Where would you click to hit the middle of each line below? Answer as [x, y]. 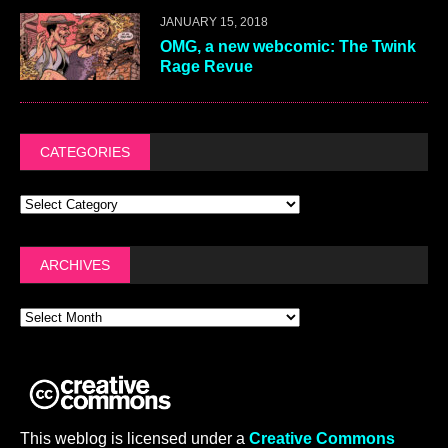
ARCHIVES [75, 264]
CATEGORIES [85, 151]
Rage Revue [206, 66]
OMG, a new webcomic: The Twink [288, 46]
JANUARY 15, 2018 [214, 21]
